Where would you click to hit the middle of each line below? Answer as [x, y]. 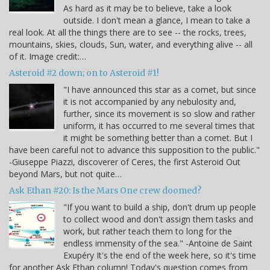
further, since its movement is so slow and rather [159, 113]
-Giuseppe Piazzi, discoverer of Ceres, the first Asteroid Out [125, 162]
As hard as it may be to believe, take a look [147, 8]
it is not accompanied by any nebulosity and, [150, 101]
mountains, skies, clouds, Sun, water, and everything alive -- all [131, 44]
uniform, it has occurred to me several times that [159, 125]
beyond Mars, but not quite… [65, 174]
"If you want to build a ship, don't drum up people [160, 207]
